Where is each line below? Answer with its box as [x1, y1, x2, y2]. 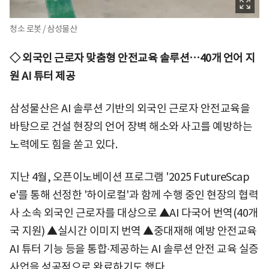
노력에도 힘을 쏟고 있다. [10, 137, 117, 151]
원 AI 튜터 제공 [10, 68, 75, 83]
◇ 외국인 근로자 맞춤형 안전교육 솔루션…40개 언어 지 [10, 50, 255, 65]
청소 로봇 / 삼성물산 [10, 23, 77, 34]
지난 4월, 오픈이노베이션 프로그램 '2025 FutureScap [10, 169, 249, 184]
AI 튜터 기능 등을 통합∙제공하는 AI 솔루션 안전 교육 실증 [10, 241, 259, 256]
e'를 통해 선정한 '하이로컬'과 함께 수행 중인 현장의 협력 [10, 187, 258, 202]
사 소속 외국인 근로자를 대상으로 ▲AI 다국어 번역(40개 [10, 205, 258, 220]
